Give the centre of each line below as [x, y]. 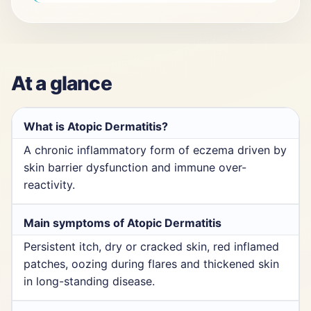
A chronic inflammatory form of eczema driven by [155, 150]
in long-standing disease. [89, 281]
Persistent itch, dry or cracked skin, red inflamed [151, 246]
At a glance [61, 83]
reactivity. [49, 184]
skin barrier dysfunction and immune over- [135, 167]
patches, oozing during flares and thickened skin [151, 263]
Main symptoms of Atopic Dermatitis [123, 222]
